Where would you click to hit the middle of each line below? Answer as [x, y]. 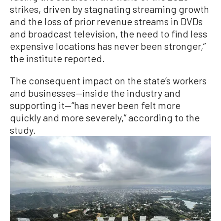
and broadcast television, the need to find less [109, 33]
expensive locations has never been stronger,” [108, 46]
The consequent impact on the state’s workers [108, 80]
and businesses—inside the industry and [95, 92]
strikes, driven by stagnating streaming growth [110, 9]
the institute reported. [57, 58]
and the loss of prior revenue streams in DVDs [106, 21]
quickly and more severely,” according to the [105, 117]
